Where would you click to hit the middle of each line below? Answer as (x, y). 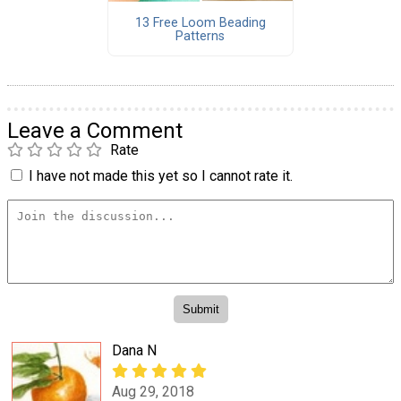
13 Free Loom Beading (200, 22)
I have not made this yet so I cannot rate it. (161, 176)
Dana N (134, 350)
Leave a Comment (95, 131)
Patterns (200, 36)
